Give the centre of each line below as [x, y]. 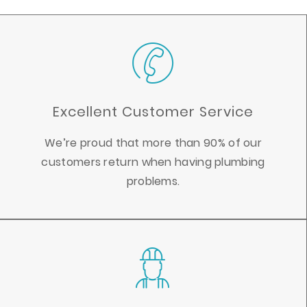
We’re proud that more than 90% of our [153, 143]
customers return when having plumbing [153, 162]
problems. [153, 182]
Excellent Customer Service [153, 112]
